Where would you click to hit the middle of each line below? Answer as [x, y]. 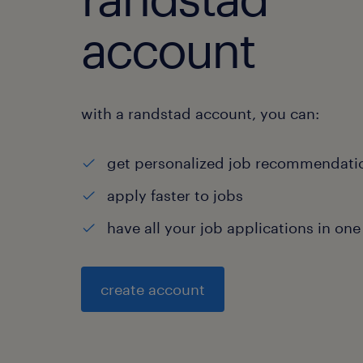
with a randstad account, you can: [200, 113]
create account [153, 289]
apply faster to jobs [175, 195]
